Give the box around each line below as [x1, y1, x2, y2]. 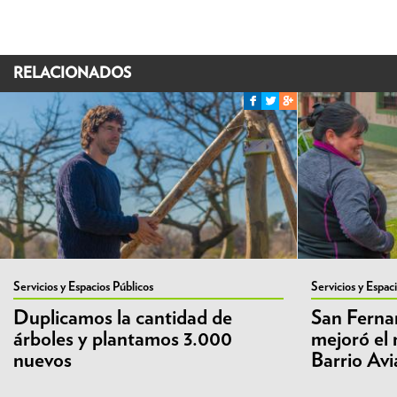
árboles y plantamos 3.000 [13, 329, 232, 350]
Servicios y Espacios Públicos [13, 280, 153, 293]
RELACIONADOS [13, 66, 131, 81]
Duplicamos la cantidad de [13, 307, 232, 329]
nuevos [13, 350, 72, 371]
